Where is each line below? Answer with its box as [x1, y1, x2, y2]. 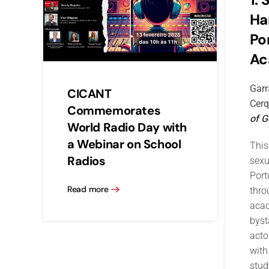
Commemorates [67, 102, 161, 118]
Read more [67, 184, 109, 195]
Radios [67, 153, 106, 169]
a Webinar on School [67, 136, 181, 152]
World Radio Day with [67, 119, 187, 135]
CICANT [67, 85, 112, 101]
